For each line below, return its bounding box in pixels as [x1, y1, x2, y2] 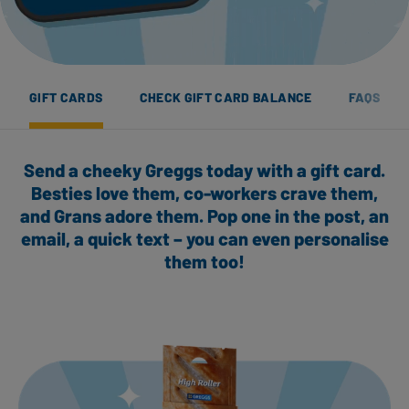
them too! [164, 250, 245, 272]
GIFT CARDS [29, 89, 103, 105]
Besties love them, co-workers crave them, [31, 182, 378, 204]
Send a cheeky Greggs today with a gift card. [24, 159, 385, 181]
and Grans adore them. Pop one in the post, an [20, 204, 389, 226]
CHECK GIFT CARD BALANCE [139, 89, 312, 105]
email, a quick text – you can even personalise [20, 227, 389, 249]
